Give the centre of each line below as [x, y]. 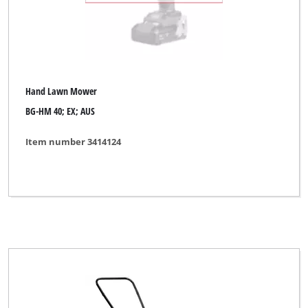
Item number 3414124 [74, 142]
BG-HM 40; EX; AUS [60, 111]
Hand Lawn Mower [62, 91]
